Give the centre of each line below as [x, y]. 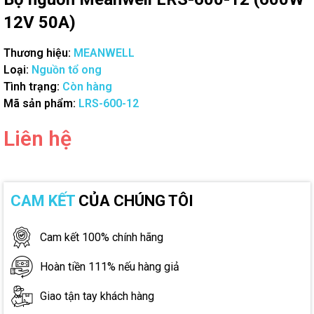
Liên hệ [37, 138]
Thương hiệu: [37, 53]
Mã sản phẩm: [40, 103]
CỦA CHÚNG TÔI [134, 201]
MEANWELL [104, 53]
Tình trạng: [32, 87]
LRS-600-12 [109, 103]
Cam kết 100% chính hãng [102, 237]
